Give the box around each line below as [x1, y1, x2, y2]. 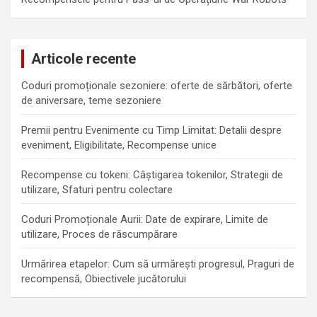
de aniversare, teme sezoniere [21, 93, 161, 107]
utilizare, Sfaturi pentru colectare [21, 183, 173, 196]
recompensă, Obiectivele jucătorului [21, 272, 186, 285]
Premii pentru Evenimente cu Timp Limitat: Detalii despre [21, 123, 282, 137]
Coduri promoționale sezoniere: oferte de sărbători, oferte [21, 79, 292, 92]
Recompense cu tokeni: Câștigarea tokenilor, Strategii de [21, 168, 283, 181]
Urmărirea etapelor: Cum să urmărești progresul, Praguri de [21, 257, 294, 270]
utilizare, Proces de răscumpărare [21, 227, 178, 241]
